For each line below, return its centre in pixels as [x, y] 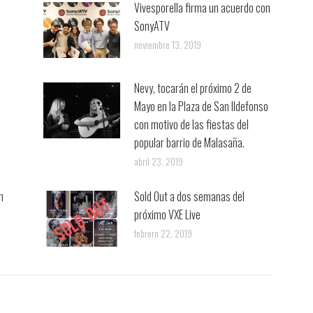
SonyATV [152, 26]
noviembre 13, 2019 [167, 45]
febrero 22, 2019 [163, 233]
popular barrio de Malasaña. [189, 143]
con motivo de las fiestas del [191, 125]
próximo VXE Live [167, 215]
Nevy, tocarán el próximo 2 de [192, 88]
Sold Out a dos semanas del [189, 197]
